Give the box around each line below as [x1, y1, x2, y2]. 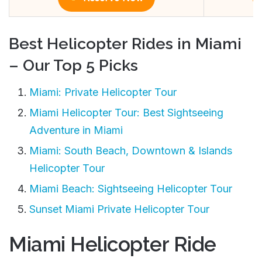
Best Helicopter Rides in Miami [9, 34, 242, 53]
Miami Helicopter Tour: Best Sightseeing [29, 106, 223, 119]
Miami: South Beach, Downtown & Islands [29, 144, 232, 157]
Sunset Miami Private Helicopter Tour [29, 203, 209, 216]
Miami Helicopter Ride [9, 232, 216, 257]
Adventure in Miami [29, 124, 123, 137]
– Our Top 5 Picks [9, 56, 138, 74]
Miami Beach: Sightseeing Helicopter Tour [29, 182, 232, 195]
